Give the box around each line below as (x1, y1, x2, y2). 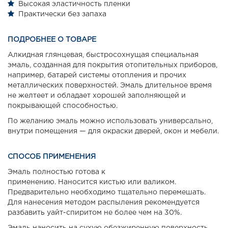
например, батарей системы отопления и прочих (8, 72, 186, 79)
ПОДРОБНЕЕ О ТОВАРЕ (8, 37, 96, 43)
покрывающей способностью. (8, 103, 118, 109)
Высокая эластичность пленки (18, 1, 130, 8)
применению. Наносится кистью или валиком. (8, 179, 176, 186)
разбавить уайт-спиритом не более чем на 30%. (8, 210, 182, 216)
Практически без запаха (18, 11, 106, 18)
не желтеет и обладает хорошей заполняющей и (8, 93, 186, 99)
